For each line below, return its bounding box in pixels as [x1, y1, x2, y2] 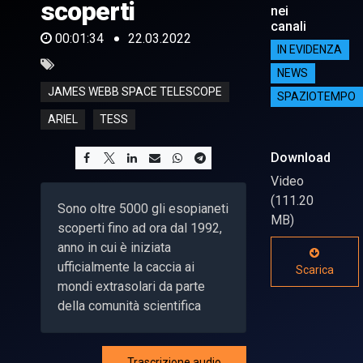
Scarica [295, 263, 334, 276]
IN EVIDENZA [277, 43, 343, 57]
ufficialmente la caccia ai [58, 258, 194, 275]
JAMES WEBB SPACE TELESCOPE [47, 85, 222, 99]
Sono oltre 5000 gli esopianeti [58, 200, 228, 216]
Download [270, 149, 331, 165]
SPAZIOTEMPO [277, 90, 357, 104]
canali [270, 18, 306, 34]
